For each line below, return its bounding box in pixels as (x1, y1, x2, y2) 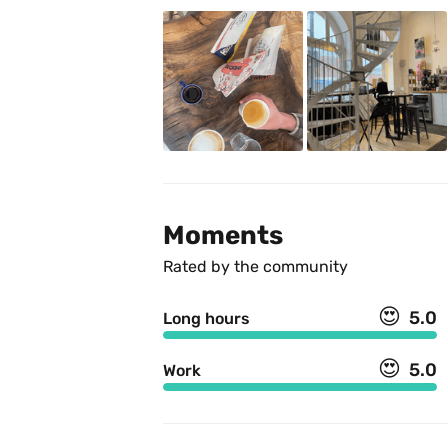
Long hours (163, 309, 250, 329)
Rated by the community (163, 257, 348, 277)
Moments (163, 220, 283, 252)
